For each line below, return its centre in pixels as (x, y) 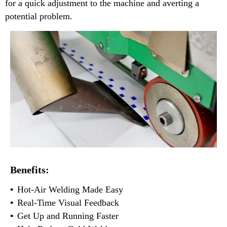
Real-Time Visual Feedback (68, 203)
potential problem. (39, 16)
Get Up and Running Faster (68, 216)
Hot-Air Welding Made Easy (70, 190)
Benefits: (30, 169)
